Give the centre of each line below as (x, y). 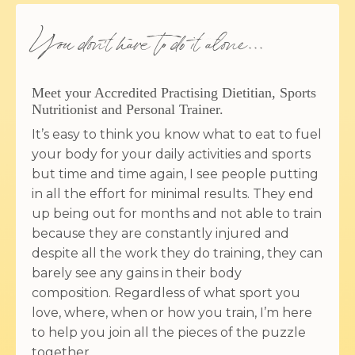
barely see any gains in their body (137, 273)
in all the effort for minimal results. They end (173, 193)
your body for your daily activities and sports (171, 154)
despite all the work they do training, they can (177, 253)
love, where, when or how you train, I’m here (172, 312)
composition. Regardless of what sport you (166, 292)
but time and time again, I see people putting (175, 174)
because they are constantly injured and (160, 233)
